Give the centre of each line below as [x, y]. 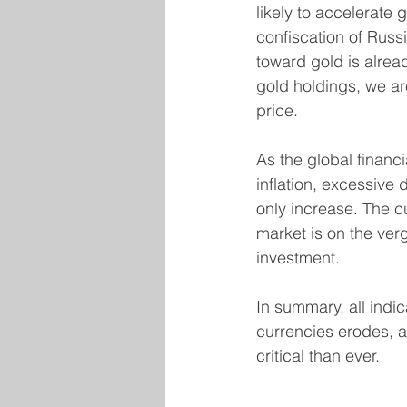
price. [277, 111]
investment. [298, 258]
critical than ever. [318, 356]
